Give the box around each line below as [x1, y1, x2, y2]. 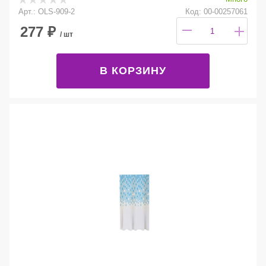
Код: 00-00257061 [185, 7, 248, 16]
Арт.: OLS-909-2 [18, 7, 75, 16]
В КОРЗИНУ [100, 64, 166, 77]
